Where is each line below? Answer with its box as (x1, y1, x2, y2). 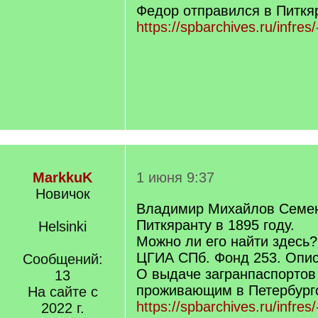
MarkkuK (33, 170, 92, 185)
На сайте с (27, 284, 98, 300)
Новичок (35, 186, 90, 202)
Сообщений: (22, 251, 103, 267)
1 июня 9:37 (136, 170, 214, 185)
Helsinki (38, 219, 87, 234)
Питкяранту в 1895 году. (136, 217, 295, 233)
